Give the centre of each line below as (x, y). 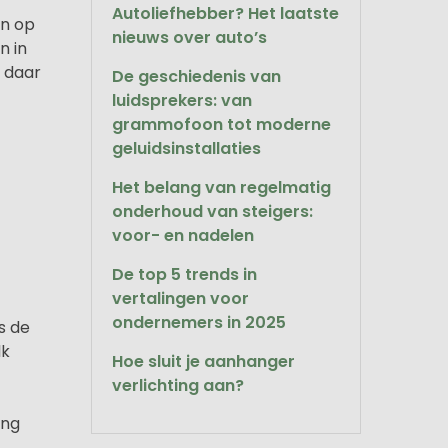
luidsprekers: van (182, 100)
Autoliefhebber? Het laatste (225, 13)
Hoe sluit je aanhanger (203, 361)
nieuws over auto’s (189, 37)
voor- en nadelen (183, 235)
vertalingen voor (180, 298)
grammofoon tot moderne (221, 124)
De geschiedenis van (196, 76)
